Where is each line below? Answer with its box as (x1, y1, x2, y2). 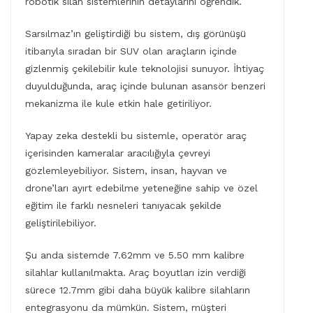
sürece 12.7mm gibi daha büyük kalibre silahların (25, 284, 250, 296)
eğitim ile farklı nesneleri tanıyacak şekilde (25, 200, 221, 212)
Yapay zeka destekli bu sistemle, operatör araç (25, 130, 247, 142)
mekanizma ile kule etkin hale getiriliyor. (25, 98, 212, 110)
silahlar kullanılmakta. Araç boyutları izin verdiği (25, 267, 246, 279)
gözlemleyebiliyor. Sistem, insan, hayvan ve (25, 165, 227, 177)
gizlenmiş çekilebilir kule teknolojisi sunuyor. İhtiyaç (25, 63, 264, 75)
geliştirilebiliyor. (25, 217, 96, 229)
